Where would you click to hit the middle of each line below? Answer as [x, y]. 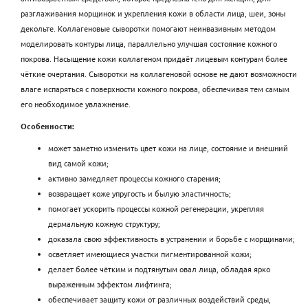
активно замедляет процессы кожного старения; [134, 178]
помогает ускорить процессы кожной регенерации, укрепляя [156, 209]
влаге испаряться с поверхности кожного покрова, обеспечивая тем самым [155, 89]
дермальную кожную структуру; [104, 224]
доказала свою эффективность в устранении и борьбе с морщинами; [172, 239]
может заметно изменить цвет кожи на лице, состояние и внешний [168, 148]
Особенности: [47, 126]
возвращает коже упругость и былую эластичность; [140, 194]
